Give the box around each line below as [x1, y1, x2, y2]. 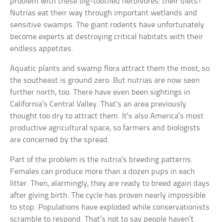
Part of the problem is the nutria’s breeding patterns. [10, 156, 193, 165]
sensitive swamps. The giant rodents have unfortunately [10, 21, 205, 30]
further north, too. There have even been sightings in [10, 88, 191, 97]
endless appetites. [10, 45, 74, 54]
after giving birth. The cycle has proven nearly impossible [10, 191, 206, 200]
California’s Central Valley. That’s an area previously [10, 100, 187, 109]
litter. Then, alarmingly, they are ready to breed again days [10, 179, 210, 188]
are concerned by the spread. [10, 136, 110, 145]
